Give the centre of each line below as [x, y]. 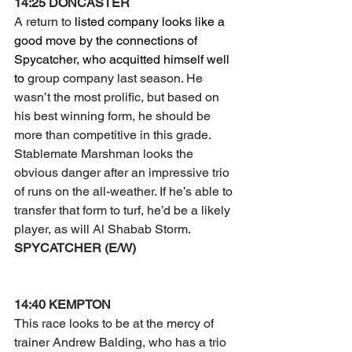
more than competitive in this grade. [113, 135]
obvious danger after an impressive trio [123, 172]
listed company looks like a [151, 22]
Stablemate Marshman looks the [105, 154]
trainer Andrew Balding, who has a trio [122, 342]
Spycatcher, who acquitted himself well [123, 59]
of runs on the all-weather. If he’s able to [125, 191]
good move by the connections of [107, 40]
